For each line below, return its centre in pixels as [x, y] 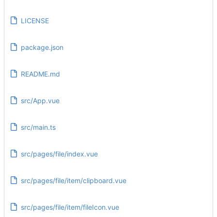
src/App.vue [40, 100]
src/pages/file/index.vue [59, 154]
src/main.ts [38, 127]
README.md [40, 74]
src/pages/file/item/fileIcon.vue [70, 207]
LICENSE [35, 20]
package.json [42, 47]
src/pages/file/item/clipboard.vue [73, 180]
